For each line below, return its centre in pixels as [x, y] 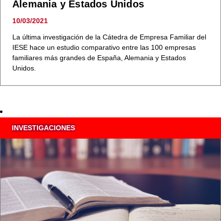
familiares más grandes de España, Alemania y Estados [99, 58]
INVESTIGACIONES [43, 128]
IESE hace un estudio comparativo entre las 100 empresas [104, 48]
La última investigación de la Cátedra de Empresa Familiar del [109, 37]
